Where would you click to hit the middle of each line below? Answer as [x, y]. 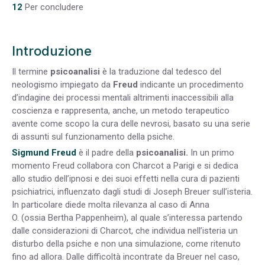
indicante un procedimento [191, 84]
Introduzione [52, 51]
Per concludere [54, 7]
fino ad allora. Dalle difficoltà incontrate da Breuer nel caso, [126, 256]
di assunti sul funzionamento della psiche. [93, 136]
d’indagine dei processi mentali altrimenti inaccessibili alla [123, 97]
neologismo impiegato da [62, 84]
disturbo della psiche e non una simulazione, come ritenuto [126, 243]
